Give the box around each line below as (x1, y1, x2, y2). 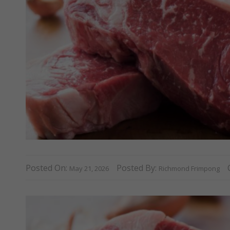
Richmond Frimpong (159, 163, 220, 173)
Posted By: (117, 162, 159, 174)
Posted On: (26, 162, 69, 174)
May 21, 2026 (69, 163, 109, 173)
